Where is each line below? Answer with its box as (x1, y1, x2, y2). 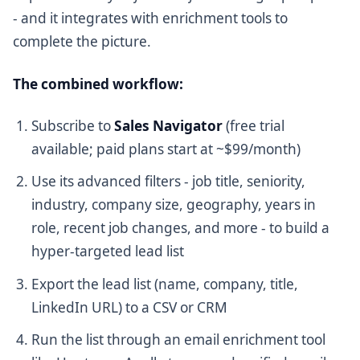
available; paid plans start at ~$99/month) (31, 139, 301, 158)
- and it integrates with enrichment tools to (13, 9, 288, 28)
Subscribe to (31, 116, 115, 135)
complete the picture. (13, 32, 151, 51)
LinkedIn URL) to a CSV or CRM (31, 297, 228, 317)
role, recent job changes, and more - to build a (31, 219, 330, 238)
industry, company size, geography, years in (31, 195, 317, 215)
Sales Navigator (114, 116, 223, 135)
